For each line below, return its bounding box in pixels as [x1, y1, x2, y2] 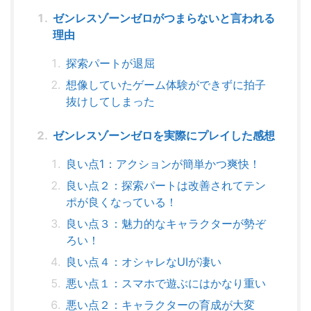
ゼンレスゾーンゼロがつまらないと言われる [53, 11, 276, 26]
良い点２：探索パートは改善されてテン [66, 178, 267, 193]
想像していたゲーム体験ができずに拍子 [66, 78, 267, 92]
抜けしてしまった [66, 94, 155, 109]
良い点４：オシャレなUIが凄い [66, 255, 222, 269]
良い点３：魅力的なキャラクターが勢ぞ [66, 217, 267, 231]
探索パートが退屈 [66, 56, 155, 71]
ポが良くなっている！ [66, 195, 178, 210]
